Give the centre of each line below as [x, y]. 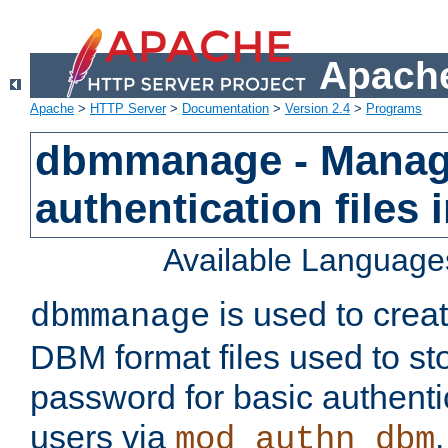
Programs [394, 109]
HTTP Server [128, 109]
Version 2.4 [317, 109]
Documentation [225, 109]
